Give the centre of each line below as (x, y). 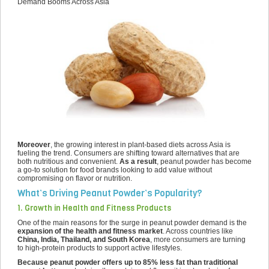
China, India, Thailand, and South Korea (84, 240)
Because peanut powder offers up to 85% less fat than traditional (128, 262)
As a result (138, 162)
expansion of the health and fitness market (90, 231)
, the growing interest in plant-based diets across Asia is (141, 145)
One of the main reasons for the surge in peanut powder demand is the (132, 223)
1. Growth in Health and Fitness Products (94, 208)
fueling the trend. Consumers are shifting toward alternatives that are (128, 153)
